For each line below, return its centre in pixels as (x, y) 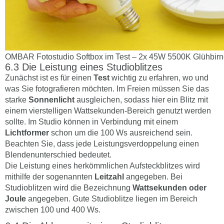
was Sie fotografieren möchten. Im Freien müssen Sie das (107, 88)
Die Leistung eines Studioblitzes (92, 67)
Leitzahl (109, 176)
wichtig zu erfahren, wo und (159, 77)
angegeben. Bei (153, 176)
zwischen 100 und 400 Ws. (53, 209)
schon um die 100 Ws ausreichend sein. (121, 132)
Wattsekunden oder (169, 187)
